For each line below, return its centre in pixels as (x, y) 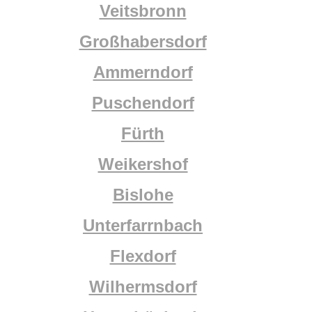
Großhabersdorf (143, 41)
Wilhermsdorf (143, 286)
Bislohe (143, 194)
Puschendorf (143, 102)
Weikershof (143, 164)
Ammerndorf (143, 72)
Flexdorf (143, 256)
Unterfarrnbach (143, 225)
